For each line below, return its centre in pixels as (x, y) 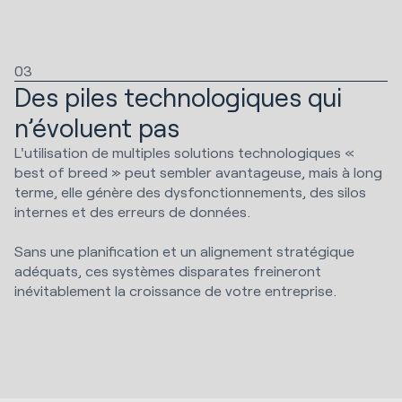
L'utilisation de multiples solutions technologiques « (184, 153)
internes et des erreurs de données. (134, 212)
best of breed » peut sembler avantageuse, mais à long (198, 172)
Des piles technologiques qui (178, 97)
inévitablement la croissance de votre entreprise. (175, 291)
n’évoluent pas (97, 128)
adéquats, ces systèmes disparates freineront (168, 271)
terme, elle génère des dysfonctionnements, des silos (190, 192)
